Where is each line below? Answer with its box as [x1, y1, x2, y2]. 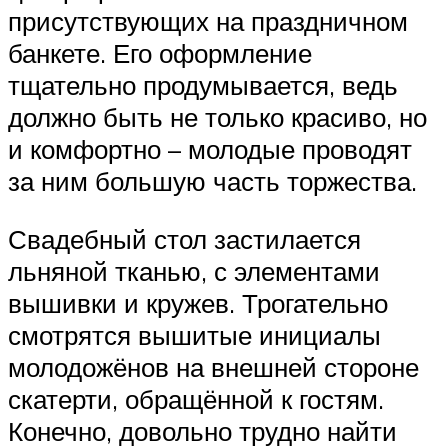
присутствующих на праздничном [8, 5, 408, 38]
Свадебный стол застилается [8, 222, 361, 255]
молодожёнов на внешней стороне [8, 350, 419, 383]
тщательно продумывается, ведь [8, 69, 398, 102]
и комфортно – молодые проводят [8, 133, 412, 166]
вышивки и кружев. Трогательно [8, 286, 388, 319]
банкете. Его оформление [8, 37, 312, 70]
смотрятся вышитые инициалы [8, 318, 381, 351]
